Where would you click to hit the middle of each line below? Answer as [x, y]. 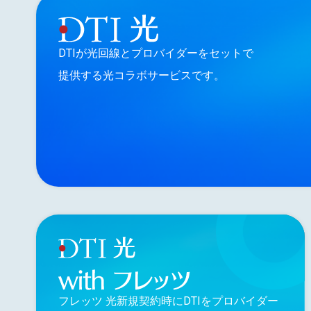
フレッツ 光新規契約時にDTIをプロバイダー [168, 301]
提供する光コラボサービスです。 [142, 76]
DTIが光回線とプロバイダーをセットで [156, 53]
